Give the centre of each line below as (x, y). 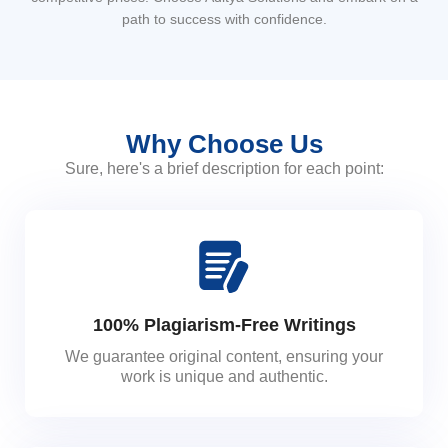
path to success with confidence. (224, 18)
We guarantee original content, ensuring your (224, 356)
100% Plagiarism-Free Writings (224, 324)
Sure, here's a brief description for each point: (224, 168)
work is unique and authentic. (224, 376)
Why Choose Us (224, 143)
